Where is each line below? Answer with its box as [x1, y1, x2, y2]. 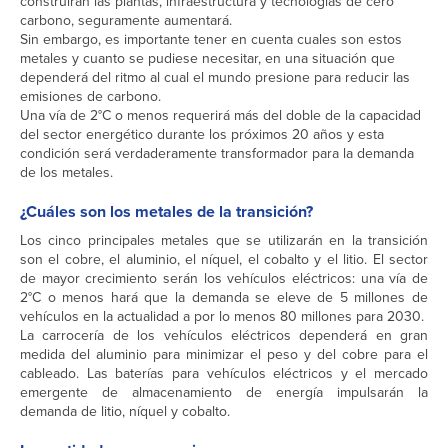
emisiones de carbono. [20, 86, 161, 108]
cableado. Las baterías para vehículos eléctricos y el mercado [20, 363, 428, 385]
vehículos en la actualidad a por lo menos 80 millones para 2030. [20, 306, 424, 328]
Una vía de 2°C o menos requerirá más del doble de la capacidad [20, 105, 421, 127]
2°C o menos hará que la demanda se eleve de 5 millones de [20, 287, 428, 309]
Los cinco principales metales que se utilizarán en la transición [20, 230, 428, 252]
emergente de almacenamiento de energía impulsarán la [20, 382, 428, 404]
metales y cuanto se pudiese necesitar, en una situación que [20, 48, 395, 70]
